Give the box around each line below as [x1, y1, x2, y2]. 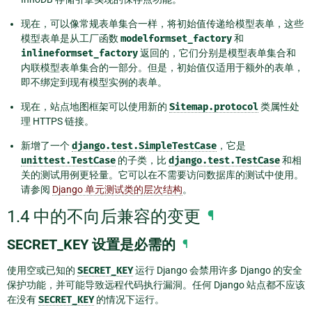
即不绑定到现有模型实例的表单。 [21, 77, 167, 88]
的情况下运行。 [94, 294, 164, 306]
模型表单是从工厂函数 [21, 33, 120, 45]
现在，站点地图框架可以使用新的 [21, 101, 169, 113]
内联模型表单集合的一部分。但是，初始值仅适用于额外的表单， [21, 62, 304, 74]
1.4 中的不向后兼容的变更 [7, 206, 201, 226]
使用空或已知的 [7, 265, 77, 276]
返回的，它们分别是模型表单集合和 [138, 47, 296, 59]
